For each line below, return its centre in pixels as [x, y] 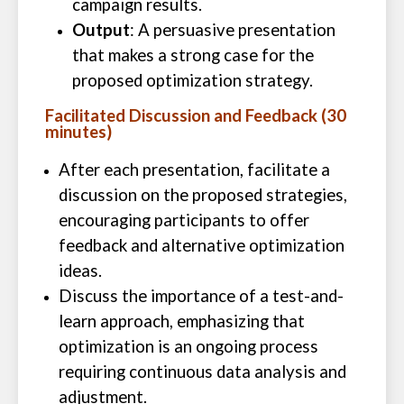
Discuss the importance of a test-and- [201, 296]
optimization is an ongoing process [188, 346]
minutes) [78, 132]
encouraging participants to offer [184, 220]
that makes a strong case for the [193, 55]
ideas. [80, 271]
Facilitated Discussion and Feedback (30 [196, 115]
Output [101, 30]
